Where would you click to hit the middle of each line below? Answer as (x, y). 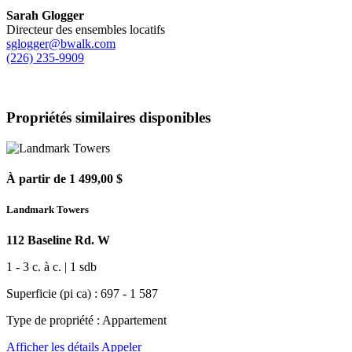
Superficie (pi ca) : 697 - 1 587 (82, 294)
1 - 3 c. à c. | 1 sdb (51, 267)
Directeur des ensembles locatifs (86, 29)
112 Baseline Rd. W (58, 240)
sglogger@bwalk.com (61, 43)
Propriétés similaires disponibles (108, 117)
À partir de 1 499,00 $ (64, 178)
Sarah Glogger (45, 15)
